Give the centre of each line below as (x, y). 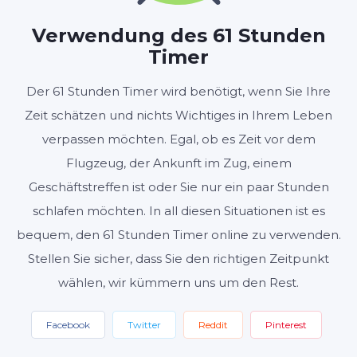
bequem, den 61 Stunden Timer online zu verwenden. (178, 235)
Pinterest (286, 325)
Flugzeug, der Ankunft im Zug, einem (178, 163)
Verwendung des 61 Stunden (178, 35)
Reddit (213, 325)
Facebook (68, 325)
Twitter (144, 325)
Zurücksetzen (231, 84)
